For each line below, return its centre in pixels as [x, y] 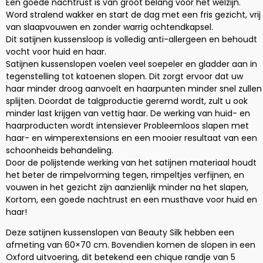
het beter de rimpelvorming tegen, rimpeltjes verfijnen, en [125, 175]
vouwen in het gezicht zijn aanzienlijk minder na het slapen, [127, 187]
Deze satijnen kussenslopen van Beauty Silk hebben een [120, 233]
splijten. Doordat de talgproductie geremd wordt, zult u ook [127, 101]
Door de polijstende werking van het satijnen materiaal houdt [131, 162]
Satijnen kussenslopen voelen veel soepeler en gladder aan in [131, 64]
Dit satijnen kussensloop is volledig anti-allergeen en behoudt [131, 39]
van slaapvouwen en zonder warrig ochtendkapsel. [109, 27]
